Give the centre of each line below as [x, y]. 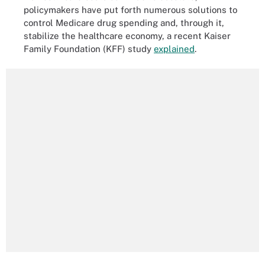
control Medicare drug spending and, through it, [124, 22]
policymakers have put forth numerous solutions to [130, 9]
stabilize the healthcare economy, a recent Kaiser [127, 35]
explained [174, 49]
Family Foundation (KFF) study [89, 49]
